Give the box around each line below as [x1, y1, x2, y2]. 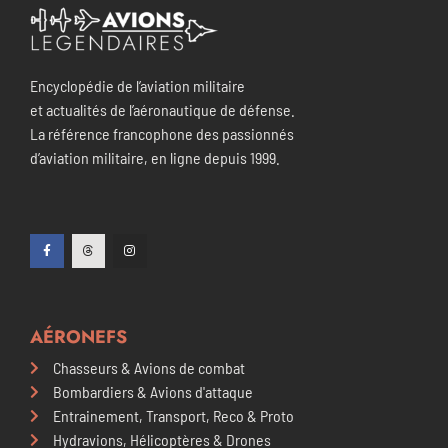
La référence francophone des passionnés [30, 123, 294, 143]
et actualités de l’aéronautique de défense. [30, 99, 295, 119]
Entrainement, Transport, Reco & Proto [52, 405, 294, 425]
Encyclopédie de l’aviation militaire [30, 75, 245, 95]
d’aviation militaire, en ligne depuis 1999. [30, 147, 280, 167]
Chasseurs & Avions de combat [52, 357, 245, 377]
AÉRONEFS [30, 323, 127, 350]
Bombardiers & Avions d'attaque [52, 381, 253, 401]
